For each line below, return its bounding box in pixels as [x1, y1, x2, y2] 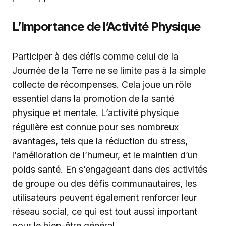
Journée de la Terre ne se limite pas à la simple [12, 65, 206, 76]
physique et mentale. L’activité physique [12, 107, 179, 118]
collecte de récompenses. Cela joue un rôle [12, 79, 191, 90]
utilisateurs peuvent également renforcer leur [12, 192, 197, 203]
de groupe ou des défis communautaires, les [12, 178, 197, 189]
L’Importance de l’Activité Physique [12, 19, 201, 34]
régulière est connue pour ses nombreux [12, 122, 179, 132]
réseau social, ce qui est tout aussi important [12, 206, 197, 217]
